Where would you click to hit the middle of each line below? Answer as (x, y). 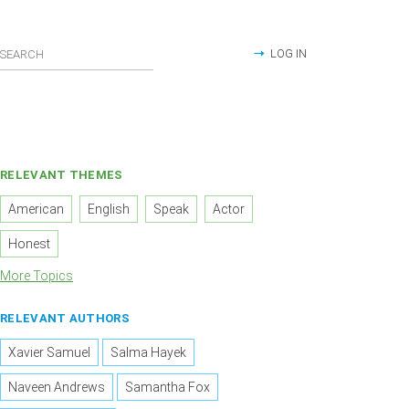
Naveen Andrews (57, 388)
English (109, 210)
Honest (29, 244)
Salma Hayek (149, 353)
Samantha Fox (168, 388)
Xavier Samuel (49, 353)
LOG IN (288, 53)
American (36, 210)
